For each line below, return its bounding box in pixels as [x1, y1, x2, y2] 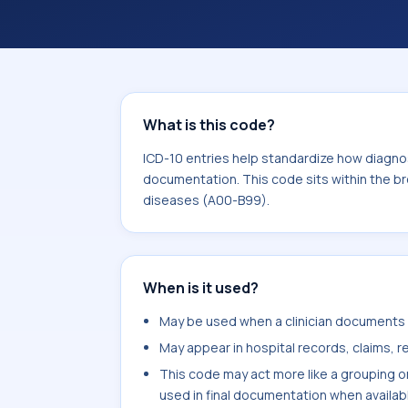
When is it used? [143, 278, 259, 298]
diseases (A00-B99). [143, 191, 270, 209]
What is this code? [143, 115, 275, 135]
